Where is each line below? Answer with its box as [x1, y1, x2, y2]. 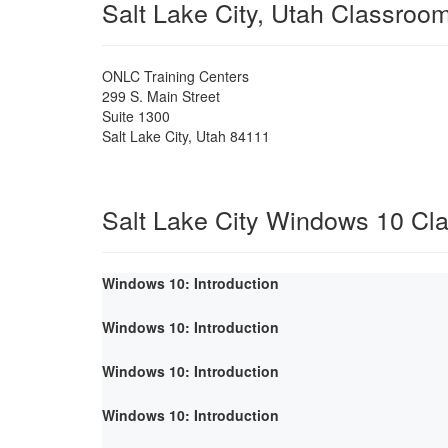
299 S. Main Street [102, 85, 220, 106]
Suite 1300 [102, 105, 170, 126]
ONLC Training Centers [102, 65, 249, 86]
